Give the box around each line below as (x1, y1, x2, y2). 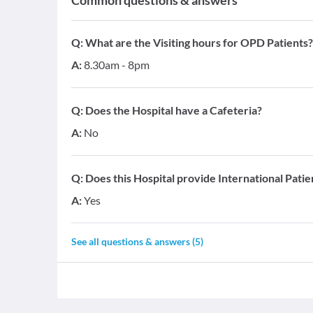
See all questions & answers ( (71, 235, 195, 248)
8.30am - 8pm (84, 58, 150, 72)
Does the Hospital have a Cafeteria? (85, 103, 262, 117)
